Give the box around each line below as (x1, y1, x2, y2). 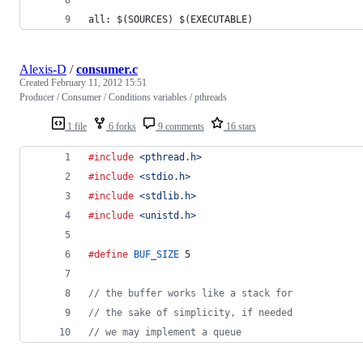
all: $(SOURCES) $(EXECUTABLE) (88, 13, 253, 25)
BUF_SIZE (134, 248, 179, 260)
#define (88, 248, 128, 260)
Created (19, 76, 51, 88)
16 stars (224, 120, 256, 132)
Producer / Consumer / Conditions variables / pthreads (19, 91, 227, 103)
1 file (65, 120, 87, 132)
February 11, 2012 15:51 (51, 76, 147, 88)
